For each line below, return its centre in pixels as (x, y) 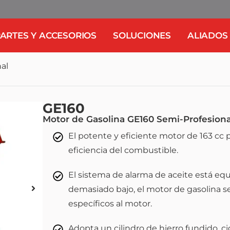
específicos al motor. (110, 203)
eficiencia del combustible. (123, 150)
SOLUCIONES (142, 35)
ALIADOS (208, 35)
